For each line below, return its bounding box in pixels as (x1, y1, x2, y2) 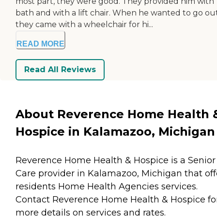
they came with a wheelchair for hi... (15, 19, 153, 29)
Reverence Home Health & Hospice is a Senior (15, 155, 216, 166)
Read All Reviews (24, 65, 96, 75)
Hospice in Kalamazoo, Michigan (15, 124, 215, 139)
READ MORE (16, 39, 64, 48)
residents (15, 181, 58, 192)
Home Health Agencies (58, 181, 159, 192)
